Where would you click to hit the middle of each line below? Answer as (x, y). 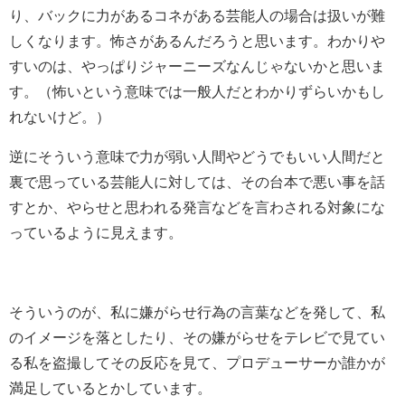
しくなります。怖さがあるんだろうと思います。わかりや (197, 40)
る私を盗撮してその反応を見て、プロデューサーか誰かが (197, 362)
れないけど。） (60, 116)
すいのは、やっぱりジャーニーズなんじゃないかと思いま (197, 66)
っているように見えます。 (96, 232)
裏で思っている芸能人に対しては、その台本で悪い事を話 (197, 181)
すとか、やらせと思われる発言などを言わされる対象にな (197, 207)
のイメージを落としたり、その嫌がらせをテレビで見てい (197, 337)
